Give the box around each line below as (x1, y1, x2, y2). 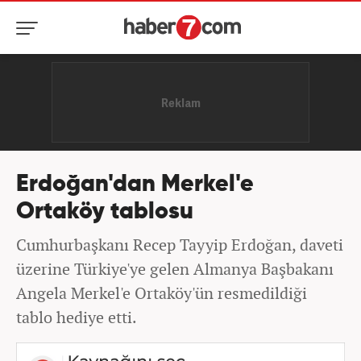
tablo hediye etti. (16, 306, 137, 328)
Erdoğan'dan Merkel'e (16, 173, 254, 197)
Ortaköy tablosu (16, 201, 193, 224)
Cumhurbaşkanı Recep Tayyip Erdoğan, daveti (16, 234, 343, 255)
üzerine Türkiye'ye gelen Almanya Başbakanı (16, 258, 334, 280)
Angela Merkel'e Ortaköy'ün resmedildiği (16, 282, 307, 304)
